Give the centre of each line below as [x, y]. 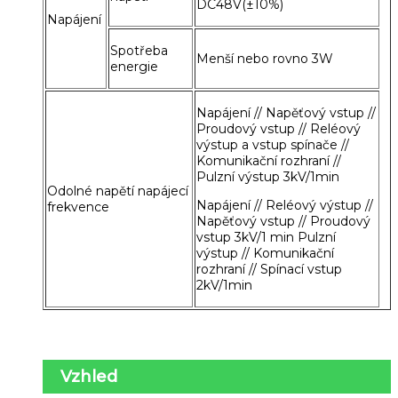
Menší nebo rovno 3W [265, 58]
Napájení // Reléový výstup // [285, 205]
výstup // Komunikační [265, 253]
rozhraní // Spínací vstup [269, 269]
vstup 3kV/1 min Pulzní [266, 237]
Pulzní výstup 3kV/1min [268, 176]
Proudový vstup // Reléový [279, 128]
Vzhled [89, 376]
